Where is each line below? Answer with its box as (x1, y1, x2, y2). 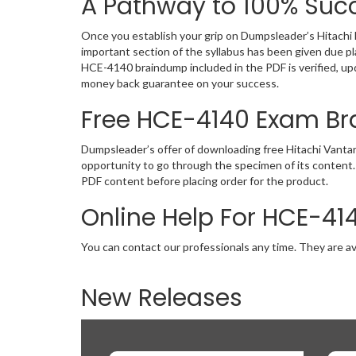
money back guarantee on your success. (81, 76, 279, 90)
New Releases (81, 281, 242, 315)
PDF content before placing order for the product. (81, 174, 328, 188)
